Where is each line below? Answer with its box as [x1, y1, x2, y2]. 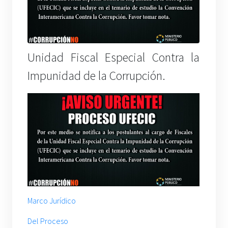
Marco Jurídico [27, 195, 76, 206]
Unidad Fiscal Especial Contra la [27, 49, 200, 66]
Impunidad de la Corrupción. [27, 68, 165, 84]
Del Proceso [27, 215, 68, 226]
